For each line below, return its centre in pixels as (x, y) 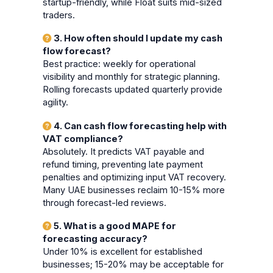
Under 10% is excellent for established (123, 252)
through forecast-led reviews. (105, 203)
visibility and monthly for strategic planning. (132, 77)
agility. (56, 103)
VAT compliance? (83, 139)
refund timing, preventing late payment (123, 164)
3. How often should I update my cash (137, 39)
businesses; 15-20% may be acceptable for (133, 265)
